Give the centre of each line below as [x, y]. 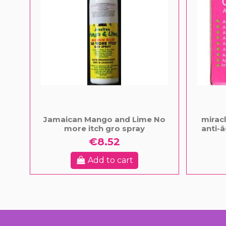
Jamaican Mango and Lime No [104, 119]
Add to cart [111, 160]
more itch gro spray [104, 128]
